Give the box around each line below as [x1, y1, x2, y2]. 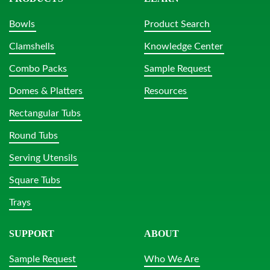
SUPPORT [9, 228, 54, 239]
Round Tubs [9, 131, 58, 141]
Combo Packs [9, 64, 67, 74]
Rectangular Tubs [9, 108, 81, 119]
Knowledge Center [144, 42, 223, 52]
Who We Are [144, 254, 199, 265]
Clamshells [9, 42, 54, 52]
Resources [144, 86, 187, 96]
